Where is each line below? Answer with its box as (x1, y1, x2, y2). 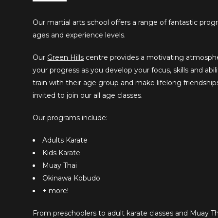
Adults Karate (42, 135, 88, 145)
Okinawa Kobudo (42, 173, 101, 182)
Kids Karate (42, 148, 81, 157)
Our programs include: (33, 113, 108, 122)
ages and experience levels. (33, 30, 128, 39)
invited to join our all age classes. (33, 91, 145, 100)
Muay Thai (42, 161, 77, 170)
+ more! (42, 186, 69, 195)
